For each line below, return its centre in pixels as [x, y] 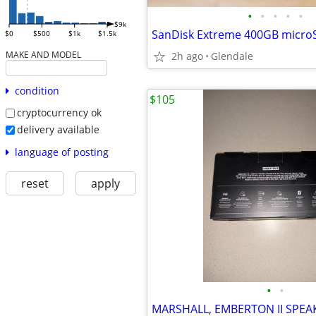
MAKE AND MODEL [43, 55]
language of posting [61, 152]
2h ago [187, 56]
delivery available [58, 129]
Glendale [232, 56]
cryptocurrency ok [59, 113]
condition [37, 91]
